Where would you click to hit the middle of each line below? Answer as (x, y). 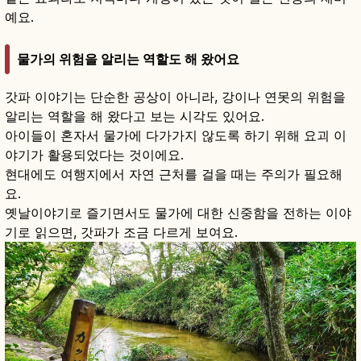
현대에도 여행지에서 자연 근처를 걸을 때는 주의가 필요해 (174, 174)
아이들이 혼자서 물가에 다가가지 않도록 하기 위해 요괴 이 (176, 136)
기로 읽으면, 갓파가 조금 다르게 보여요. (121, 232)
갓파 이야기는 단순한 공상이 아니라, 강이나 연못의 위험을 (175, 97)
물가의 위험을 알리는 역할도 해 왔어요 (128, 59)
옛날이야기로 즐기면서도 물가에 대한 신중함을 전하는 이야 (178, 213)
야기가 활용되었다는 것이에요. (94, 155)
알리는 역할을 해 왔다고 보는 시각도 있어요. (135, 116)
